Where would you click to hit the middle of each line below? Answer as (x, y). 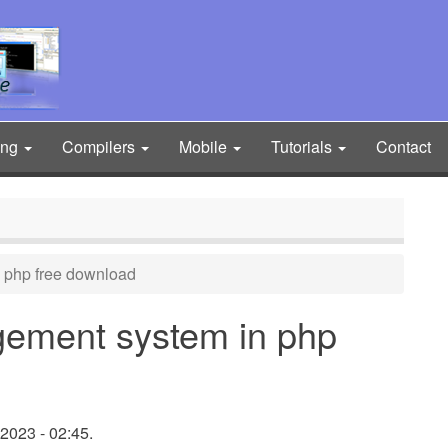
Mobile (205, 146)
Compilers (100, 146)
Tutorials (303, 146)
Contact (403, 146)
